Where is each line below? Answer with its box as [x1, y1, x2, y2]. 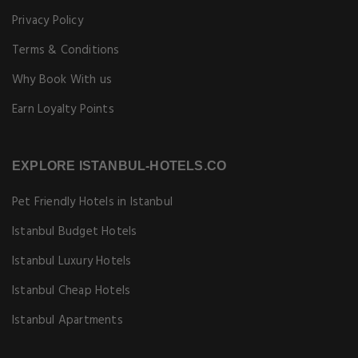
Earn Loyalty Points [12, 100, 114, 119]
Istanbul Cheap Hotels [12, 281, 131, 300]
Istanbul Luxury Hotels [12, 252, 132, 271]
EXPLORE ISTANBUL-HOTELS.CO [12, 159, 227, 173]
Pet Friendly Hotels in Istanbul [12, 193, 173, 212]
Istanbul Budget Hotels [12, 222, 137, 241]
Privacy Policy [12, 11, 83, 30]
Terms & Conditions [12, 41, 120, 60]
